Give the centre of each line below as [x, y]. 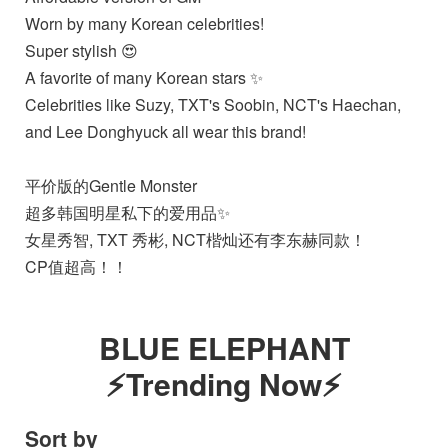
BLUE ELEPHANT [224, 348]
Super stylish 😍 [83, 51]
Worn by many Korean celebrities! [146, 24]
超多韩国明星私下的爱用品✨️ [127, 213]
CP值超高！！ [76, 267]
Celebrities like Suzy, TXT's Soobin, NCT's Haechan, [213, 105]
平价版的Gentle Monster [111, 186]
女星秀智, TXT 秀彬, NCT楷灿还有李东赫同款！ [195, 240]
